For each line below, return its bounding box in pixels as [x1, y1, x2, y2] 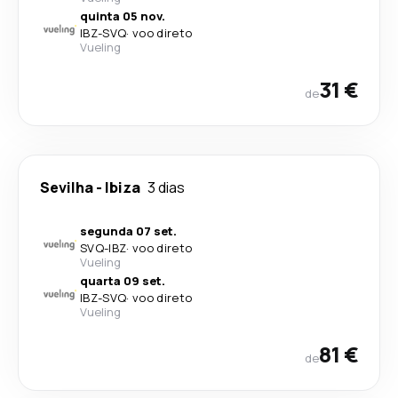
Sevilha [40, 178, 93, 197]
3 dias [147, 178, 185, 197]
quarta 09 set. [80, 273, 165, 289]
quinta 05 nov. [80, 8, 165, 24]
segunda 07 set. [80, 223, 177, 239]
